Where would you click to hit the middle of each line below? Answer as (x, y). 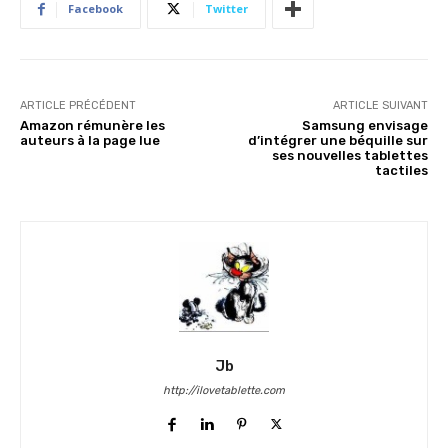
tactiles (401, 171)
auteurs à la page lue (90, 141)
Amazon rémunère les (92, 126)
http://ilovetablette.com (224, 391)
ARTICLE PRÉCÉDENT (78, 106)
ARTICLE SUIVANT (380, 106)
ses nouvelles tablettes (349, 156)
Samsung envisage (364, 126)
